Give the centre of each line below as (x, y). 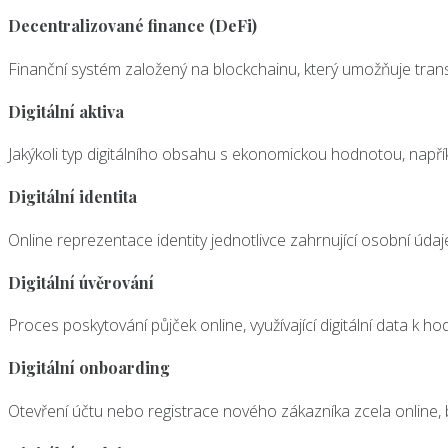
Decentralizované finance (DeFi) (132, 26)
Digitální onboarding (89, 368)
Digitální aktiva (66, 111)
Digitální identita (72, 197)
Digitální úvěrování (81, 282)
